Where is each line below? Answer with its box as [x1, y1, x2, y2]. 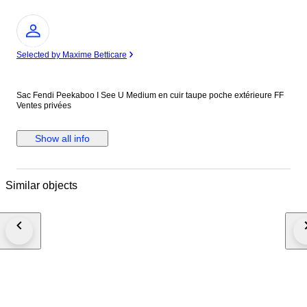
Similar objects [5, 179, 77, 191]
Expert [21, 40, 45, 50]
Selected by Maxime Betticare [16, 50, 127, 60]
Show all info [35, 133, 90, 145]
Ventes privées [16, 101, 71, 111]
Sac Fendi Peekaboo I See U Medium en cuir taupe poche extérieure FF [16, 90, 284, 101]
